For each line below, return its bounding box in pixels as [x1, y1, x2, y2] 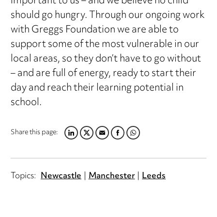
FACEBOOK [100, 130, 145, 147]
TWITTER [69, 130, 107, 147]
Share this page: [11, 126, 59, 140]
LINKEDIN [54, 130, 92, 147]
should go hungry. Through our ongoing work [11, 6, 205, 26]
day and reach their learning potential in [11, 78, 184, 99]
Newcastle [40, 168, 81, 185]
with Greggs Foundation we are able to [11, 20, 179, 41]
